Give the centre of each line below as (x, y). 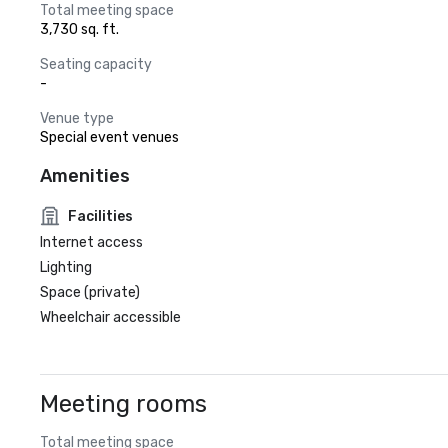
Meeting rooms (123, 404)
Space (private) (90, 292)
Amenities (85, 176)
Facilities (100, 216)
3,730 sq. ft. (79, 29)
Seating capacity (96, 64)
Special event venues (109, 137)
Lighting (66, 267)
